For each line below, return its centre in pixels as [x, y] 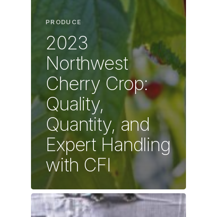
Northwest [87, 63]
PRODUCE [64, 22]
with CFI [78, 165]
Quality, [75, 104]
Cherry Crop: [97, 84]
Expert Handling [108, 145]
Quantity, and [98, 124]
